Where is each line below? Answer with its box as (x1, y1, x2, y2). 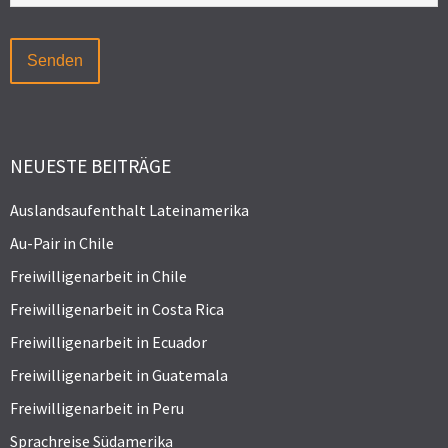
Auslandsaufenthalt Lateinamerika (10, 199, 249, 220)
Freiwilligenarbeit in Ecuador (10, 331, 207, 352)
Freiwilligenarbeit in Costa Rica (10, 298, 224, 319)
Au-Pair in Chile (10, 232, 114, 253)
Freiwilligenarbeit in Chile (10, 265, 187, 286)
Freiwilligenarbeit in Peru (10, 397, 184, 418)
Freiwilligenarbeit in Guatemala (10, 364, 228, 385)
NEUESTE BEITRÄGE (10, 153, 171, 178)
